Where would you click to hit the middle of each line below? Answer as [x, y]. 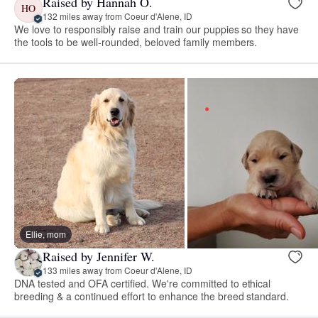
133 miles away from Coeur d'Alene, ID [117, 270]
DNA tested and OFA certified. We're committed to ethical [143, 283]
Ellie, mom [46, 234]
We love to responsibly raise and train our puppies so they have [157, 29]
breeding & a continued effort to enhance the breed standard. [152, 296]
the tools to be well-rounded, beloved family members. [136, 42]
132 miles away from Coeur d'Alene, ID [117, 16]
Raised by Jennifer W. [99, 257]
